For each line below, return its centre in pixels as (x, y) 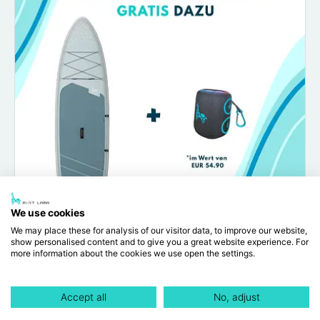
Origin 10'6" (160, 260)
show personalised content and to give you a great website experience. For (160, 242)
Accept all (84, 297)
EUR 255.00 (190, 295)
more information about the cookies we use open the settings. (133, 253)
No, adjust (236, 297)
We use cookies (48, 213)
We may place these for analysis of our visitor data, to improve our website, (159, 230)
